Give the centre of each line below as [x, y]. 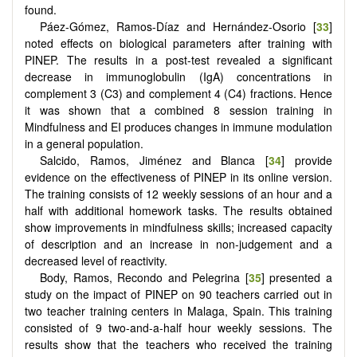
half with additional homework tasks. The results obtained [178, 211]
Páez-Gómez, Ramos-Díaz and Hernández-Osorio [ [178, 27]
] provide [307, 161]
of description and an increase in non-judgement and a [178, 244]
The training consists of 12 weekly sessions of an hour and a [178, 194]
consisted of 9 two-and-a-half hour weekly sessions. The [178, 328]
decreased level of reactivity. [96, 261]
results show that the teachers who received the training [178, 345]
